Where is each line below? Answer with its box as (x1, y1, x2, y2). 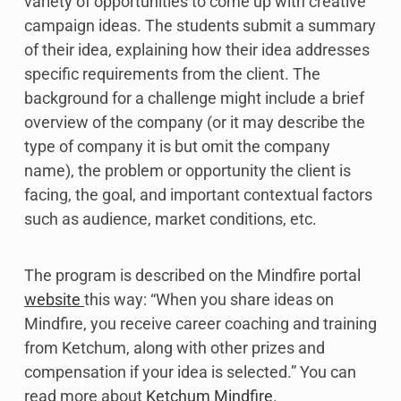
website (24, 290, 84, 310)
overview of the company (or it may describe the (24, 113, 365, 132)
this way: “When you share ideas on (84, 290, 334, 310)
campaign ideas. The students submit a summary (24, 16, 376, 36)
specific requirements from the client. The (24, 64, 320, 84)
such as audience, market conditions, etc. (24, 209, 317, 229)
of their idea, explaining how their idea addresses (24, 40, 370, 60)
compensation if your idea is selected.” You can (24, 363, 356, 382)
